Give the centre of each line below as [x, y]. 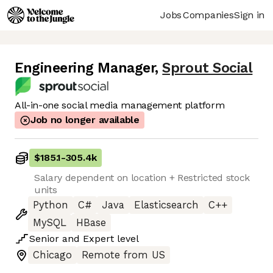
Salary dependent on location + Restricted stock [142, 178]
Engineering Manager [85, 68]
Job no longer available [85, 120]
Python [51, 205]
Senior [44, 239]
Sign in [249, 15]
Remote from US [123, 255]
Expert [98, 239]
